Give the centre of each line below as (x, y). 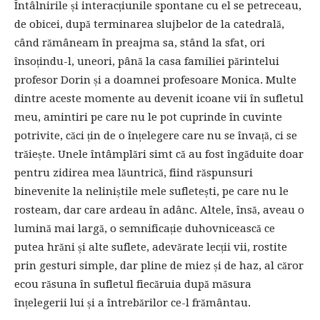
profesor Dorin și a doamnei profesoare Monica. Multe (155, 80)
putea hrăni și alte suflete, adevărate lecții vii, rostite (151, 247)
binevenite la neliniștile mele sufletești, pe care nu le (151, 191)
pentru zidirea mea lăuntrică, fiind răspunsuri (134, 172)
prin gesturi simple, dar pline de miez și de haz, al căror (159, 265)
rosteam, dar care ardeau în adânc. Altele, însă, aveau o (159, 210)
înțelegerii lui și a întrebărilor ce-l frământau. (132, 302)
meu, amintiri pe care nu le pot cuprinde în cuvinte (148, 117)
